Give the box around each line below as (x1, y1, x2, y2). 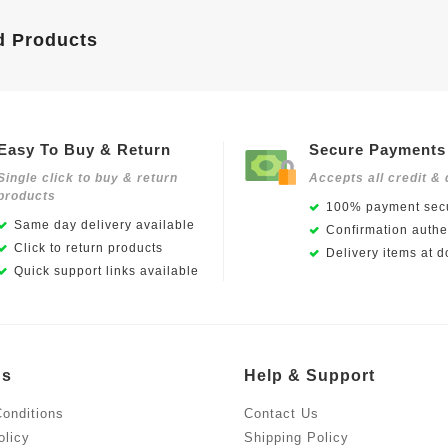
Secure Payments (309, 140, 446, 158)
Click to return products (13, 240, 163, 255)
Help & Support (244, 366, 375, 384)
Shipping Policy (244, 429, 349, 445)
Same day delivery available (13, 217, 195, 232)
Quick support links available (13, 263, 199, 278)
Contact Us (244, 405, 319, 421)
